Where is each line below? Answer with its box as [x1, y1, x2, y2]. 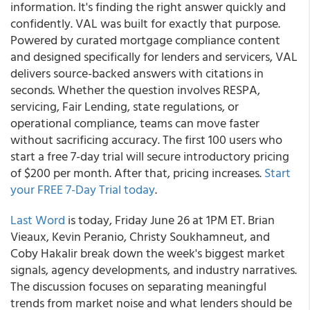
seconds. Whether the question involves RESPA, [10, 80, 260, 99]
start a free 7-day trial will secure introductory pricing [10, 147, 289, 165]
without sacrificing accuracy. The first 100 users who [10, 130, 282, 149]
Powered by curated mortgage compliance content [10, 30, 280, 49]
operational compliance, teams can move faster [10, 113, 259, 132]
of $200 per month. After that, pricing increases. [10, 163, 264, 182]
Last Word [10, 210, 65, 229]
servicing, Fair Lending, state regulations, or [10, 97, 239, 116]
